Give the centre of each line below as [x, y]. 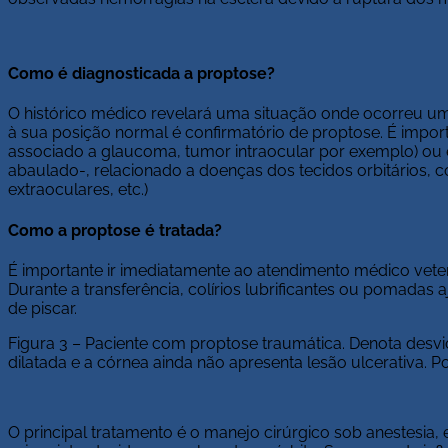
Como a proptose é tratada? [115, 230]
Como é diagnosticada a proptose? [141, 74]
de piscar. [42, 308]
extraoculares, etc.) [78, 190]
